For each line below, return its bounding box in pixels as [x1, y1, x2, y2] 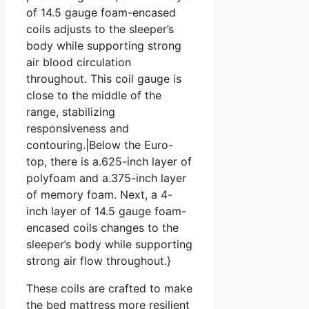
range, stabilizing [26, 104, 115, 119]
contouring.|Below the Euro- [26, 137, 173, 152]
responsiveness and [26, 121, 129, 135]
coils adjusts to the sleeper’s [26, 21, 174, 36]
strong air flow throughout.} [26, 253, 171, 268]
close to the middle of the [26, 88, 161, 102]
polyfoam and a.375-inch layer [26, 170, 186, 185]
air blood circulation [26, 54, 131, 69]
